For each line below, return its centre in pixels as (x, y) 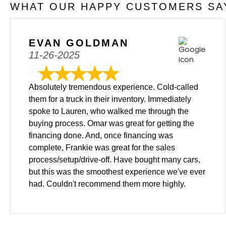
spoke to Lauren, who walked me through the (109, 111)
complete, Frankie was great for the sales (102, 148)
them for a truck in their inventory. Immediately (110, 99)
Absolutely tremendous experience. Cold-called (114, 87)
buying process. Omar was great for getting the (111, 123)
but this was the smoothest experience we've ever (117, 172)
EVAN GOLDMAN (79, 43)
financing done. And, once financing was (101, 135)
